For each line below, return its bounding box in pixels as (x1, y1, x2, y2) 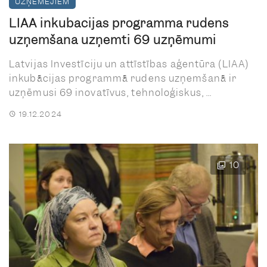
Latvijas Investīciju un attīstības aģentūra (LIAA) (9, 57, 250, 70)
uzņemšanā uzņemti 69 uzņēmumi (9, 32, 216, 48)
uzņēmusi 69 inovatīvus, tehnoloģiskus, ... (9, 86, 212, 99)
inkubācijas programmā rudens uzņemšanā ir (9, 72, 237, 85)
